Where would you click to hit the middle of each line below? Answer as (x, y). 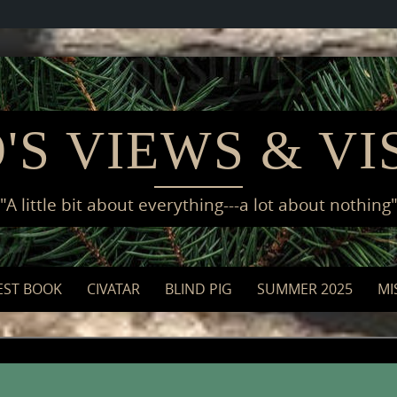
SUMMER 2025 (305, 288)
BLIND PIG (198, 288)
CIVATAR (113, 288)
